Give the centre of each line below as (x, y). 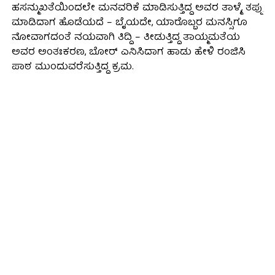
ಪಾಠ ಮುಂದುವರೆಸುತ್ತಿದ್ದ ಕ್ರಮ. (72, 67)
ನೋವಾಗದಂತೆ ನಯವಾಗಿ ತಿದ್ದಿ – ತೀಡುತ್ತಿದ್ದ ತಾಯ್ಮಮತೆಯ (126, 38)
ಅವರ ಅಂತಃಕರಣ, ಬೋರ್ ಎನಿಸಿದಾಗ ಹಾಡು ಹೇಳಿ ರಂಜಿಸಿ (128, 52)
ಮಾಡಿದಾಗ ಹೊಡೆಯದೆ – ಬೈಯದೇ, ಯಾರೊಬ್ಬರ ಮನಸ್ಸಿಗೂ (129, 23)
